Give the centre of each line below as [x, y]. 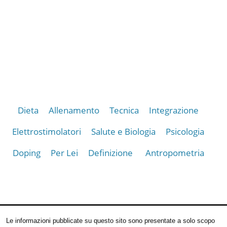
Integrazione [174, 110]
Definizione [110, 153]
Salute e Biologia [124, 131]
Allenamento [74, 110]
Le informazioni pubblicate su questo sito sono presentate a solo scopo [110, 220]
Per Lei [64, 153]
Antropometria [175, 153]
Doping [26, 153]
